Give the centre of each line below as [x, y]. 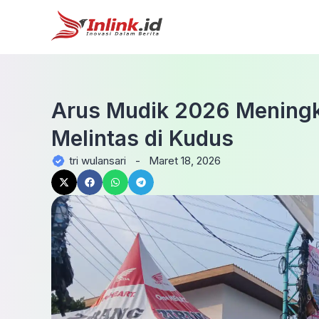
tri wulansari [98, 161]
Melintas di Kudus [142, 138]
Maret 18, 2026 [185, 161]
